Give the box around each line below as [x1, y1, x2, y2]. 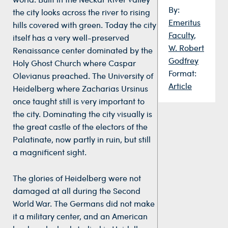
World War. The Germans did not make [13, 197, 155, 209]
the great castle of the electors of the [13, 121, 148, 132]
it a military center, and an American [13, 210, 148, 221]
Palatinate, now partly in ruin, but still [13, 134, 151, 145]
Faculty [168, 30, 194, 41]
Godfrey [168, 55, 198, 66]
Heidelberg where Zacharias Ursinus [13, 83, 148, 94]
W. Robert [168, 42, 204, 53]
